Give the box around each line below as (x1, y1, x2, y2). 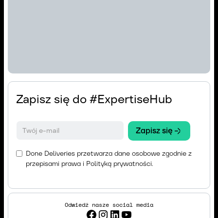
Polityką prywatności (86, 159, 152, 168)
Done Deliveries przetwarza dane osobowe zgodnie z (26, 148, 192, 158)
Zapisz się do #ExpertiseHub (16, 91, 172, 107)
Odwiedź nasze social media (65, 200, 153, 209)
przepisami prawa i (26, 159, 86, 168)
